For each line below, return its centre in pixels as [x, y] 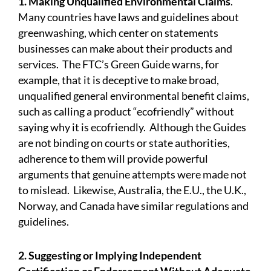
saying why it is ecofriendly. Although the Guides [132, 127]
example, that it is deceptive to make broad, [119, 80]
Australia [140, 190]
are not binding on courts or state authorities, [124, 143]
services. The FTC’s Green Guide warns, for [119, 64]
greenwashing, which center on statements [118, 33]
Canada [97, 206]
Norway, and [49, 206]
